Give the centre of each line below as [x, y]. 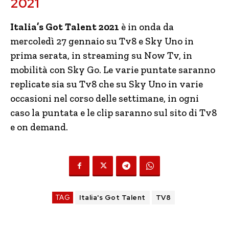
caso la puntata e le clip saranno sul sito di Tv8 [113, 112]
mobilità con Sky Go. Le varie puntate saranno [113, 70]
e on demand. [39, 127]
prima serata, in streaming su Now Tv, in [101, 55]
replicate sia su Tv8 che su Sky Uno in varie [107, 84]
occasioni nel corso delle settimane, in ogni [105, 98]
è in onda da [146, 27]
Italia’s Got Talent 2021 [65, 27]
